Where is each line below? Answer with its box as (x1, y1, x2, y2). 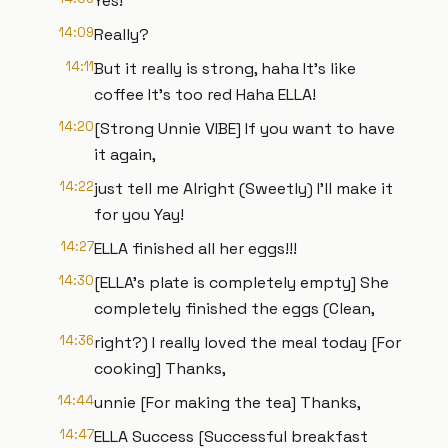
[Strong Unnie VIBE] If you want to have (94, 118, 395, 139)
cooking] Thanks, (94, 358, 226, 379)
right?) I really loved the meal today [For (94, 332, 401, 353)
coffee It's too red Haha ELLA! (94, 84, 316, 105)
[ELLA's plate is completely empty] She (94, 272, 389, 293)
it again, (94, 144, 156, 165)
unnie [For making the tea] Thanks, (94, 392, 361, 413)
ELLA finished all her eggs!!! (94, 238, 297, 259)
